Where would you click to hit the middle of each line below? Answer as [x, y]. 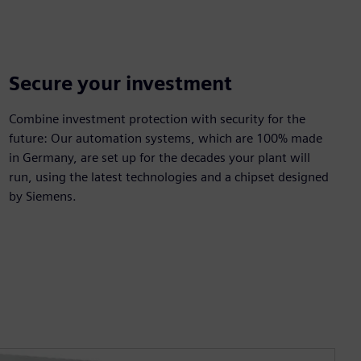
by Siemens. [42, 196]
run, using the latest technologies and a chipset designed [168, 177]
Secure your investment [120, 83]
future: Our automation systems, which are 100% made [165, 138]
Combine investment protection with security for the [157, 119]
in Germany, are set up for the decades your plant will [159, 158]
